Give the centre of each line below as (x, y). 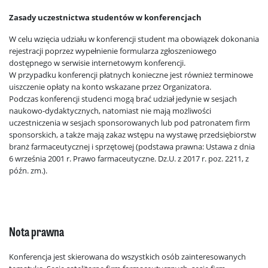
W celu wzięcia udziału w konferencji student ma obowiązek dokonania (134, 39)
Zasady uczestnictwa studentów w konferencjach (105, 17)
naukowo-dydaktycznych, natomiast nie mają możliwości (110, 111)
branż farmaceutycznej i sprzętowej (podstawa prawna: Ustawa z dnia (132, 147)
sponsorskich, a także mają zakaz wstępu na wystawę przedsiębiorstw (133, 135)
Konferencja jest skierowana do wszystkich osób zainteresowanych (127, 257)
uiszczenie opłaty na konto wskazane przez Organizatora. (110, 87)
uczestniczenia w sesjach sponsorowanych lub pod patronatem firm (130, 123)
